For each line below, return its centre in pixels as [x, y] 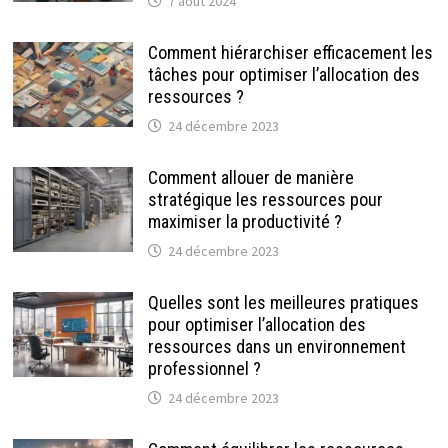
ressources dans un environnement [276, 347]
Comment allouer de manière [250, 178]
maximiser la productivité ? [244, 222]
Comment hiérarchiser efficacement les [290, 53]
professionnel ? [204, 369]
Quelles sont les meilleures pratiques [283, 303]
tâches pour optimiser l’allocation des [283, 75]
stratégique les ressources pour [265, 200]
